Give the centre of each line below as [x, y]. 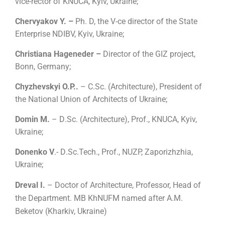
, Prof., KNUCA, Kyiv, [162, 120]
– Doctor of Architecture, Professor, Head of [123, 185]
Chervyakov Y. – [45, 22]
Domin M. [33, 120]
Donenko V [35, 152]
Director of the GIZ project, [149, 54]
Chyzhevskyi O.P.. [47, 87]
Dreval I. [30, 185]
